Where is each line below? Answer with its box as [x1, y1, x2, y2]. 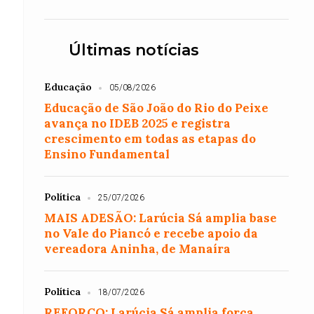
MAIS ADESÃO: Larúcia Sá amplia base [44, 210, 278, 226]
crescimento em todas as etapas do [44, 131, 257, 146]
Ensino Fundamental [44, 146, 170, 162]
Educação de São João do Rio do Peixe [44, 100, 269, 116]
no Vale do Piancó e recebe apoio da [44, 226, 259, 241]
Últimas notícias [69, 41, 200, 60]
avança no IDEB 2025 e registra [44, 116, 231, 131]
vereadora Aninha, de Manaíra [44, 241, 231, 257]
